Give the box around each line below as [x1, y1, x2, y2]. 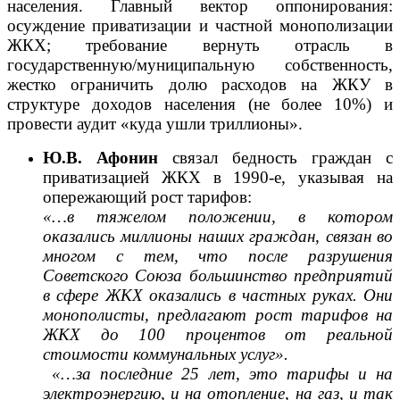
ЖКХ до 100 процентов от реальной [43, 324, 393, 344]
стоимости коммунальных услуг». [43, 344, 288, 363]
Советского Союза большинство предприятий [43, 265, 393, 285]
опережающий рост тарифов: [43, 187, 252, 206]
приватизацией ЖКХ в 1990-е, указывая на [43, 167, 393, 187]
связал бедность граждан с [158, 147, 393, 167]
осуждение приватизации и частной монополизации [7, 15, 393, 35]
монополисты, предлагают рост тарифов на [43, 304, 393, 324]
